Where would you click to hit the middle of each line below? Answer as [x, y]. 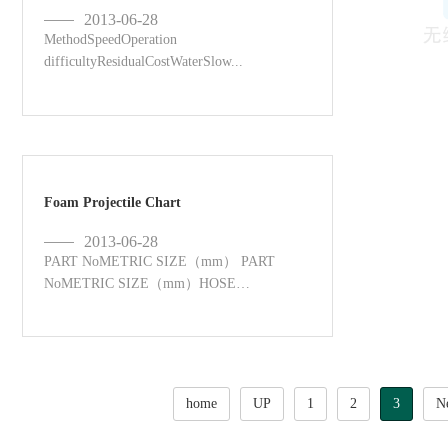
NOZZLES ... [86, 305]
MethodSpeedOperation [111, 40]
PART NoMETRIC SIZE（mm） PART [160, 261]
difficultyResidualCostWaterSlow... [144, 62]
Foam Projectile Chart [113, 203]
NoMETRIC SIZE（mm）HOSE [140, 283]
